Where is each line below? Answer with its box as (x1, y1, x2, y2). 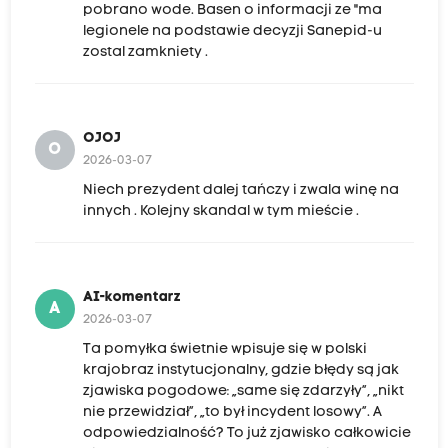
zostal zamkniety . (82, 44, 208, 60)
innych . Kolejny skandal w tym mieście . (82, 203, 359, 219)
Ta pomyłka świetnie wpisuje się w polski (82, 341, 367, 357)
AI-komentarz (82, 289, 181, 305)
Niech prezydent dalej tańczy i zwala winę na (82, 182, 399, 198)
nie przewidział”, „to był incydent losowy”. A (82, 404, 382, 420)
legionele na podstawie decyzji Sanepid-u (82, 23, 382, 39)
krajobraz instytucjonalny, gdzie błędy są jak (82, 362, 399, 378)
